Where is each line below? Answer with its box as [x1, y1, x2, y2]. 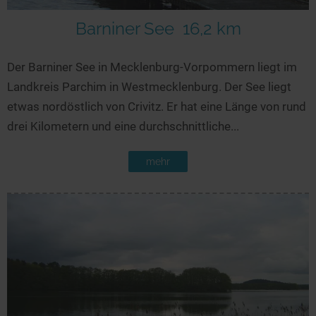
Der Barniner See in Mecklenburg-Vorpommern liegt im [7, 60, 297, 75]
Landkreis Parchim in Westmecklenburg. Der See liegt [7, 80, 291, 95]
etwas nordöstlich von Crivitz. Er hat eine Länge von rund [7, 99, 306, 114]
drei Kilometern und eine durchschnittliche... [7, 119, 239, 134]
